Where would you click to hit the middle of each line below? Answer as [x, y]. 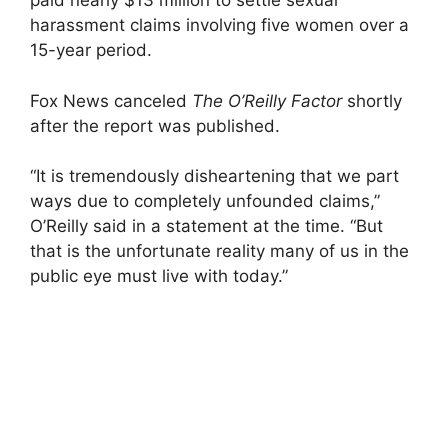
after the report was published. [155, 125]
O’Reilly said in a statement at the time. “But [206, 226]
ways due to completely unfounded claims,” [205, 201]
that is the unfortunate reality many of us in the [219, 251]
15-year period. [91, 50]
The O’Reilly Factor [267, 100]
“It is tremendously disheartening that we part [214, 176]
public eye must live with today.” [159, 276]
